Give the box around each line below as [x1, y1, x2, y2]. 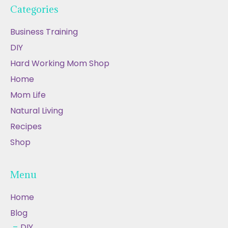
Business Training [10, 26, 78, 38]
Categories [10, 3, 59, 16]
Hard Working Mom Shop [10, 58, 109, 70]
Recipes [10, 121, 42, 133]
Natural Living [10, 105, 63, 117]
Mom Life [10, 89, 46, 101]
